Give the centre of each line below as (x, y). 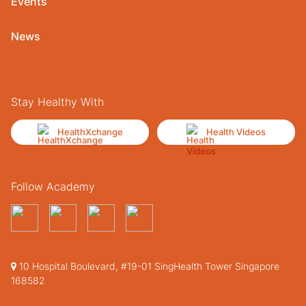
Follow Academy (53, 186)
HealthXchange (90, 132)
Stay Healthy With (57, 101)
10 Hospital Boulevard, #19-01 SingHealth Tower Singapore (148, 266)
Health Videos (236, 132)
